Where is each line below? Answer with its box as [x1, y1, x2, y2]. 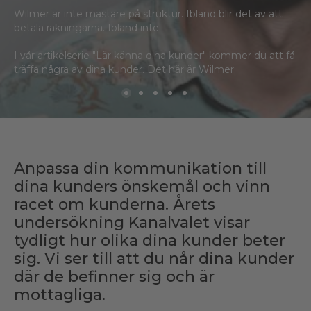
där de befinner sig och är [14, 267, 215, 287]
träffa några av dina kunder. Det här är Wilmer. [14, 63, 236, 76]
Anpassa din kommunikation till [14, 159, 267, 178]
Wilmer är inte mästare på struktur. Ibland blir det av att [14, 8, 283, 21]
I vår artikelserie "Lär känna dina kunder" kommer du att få [14, 49, 295, 62]
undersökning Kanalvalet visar [14, 213, 250, 233]
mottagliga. [14, 285, 106, 305]
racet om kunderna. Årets [14, 195, 215, 215]
